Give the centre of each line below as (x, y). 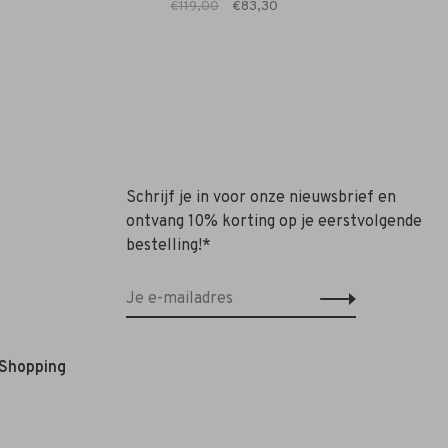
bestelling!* (168, 246)
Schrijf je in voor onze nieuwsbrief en (261, 198)
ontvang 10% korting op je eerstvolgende (274, 222)
